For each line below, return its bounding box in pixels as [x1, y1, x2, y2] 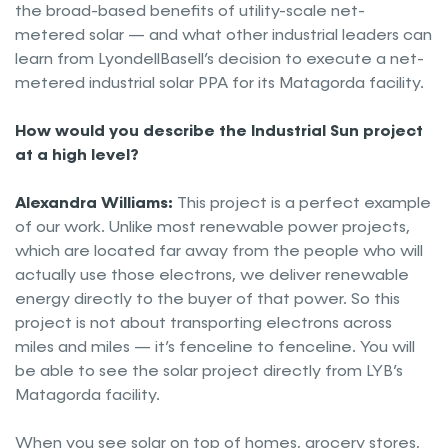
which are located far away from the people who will [15, 241, 423, 261]
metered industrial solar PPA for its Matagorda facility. [15, 73, 424, 93]
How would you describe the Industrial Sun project [15, 121, 423, 142]
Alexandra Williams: [15, 193, 177, 214]
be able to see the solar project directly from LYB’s [15, 361, 403, 381]
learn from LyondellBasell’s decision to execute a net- [15, 49, 424, 69]
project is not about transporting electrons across [15, 313, 392, 333]
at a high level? [15, 145, 139, 166]
